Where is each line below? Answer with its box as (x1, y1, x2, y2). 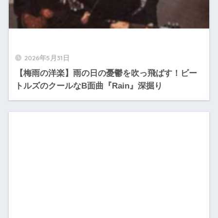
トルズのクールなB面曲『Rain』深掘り (15, 81, 163, 91)
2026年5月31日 (24, 54, 70, 62)
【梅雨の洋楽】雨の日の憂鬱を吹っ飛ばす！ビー (15, 69, 197, 78)
